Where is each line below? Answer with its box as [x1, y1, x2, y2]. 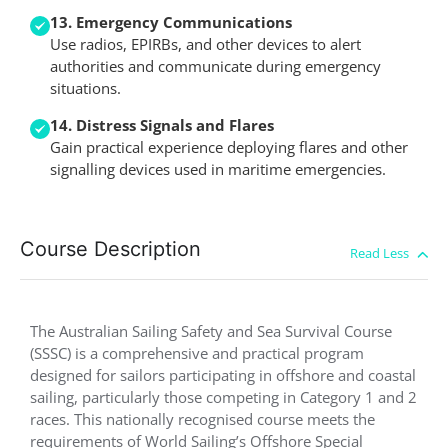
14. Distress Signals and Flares [50, 114, 274, 135]
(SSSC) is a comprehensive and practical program [30, 343, 364, 364]
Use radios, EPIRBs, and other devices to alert [50, 34, 361, 55]
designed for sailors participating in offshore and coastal [30, 365, 416, 386]
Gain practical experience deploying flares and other [50, 136, 408, 157]
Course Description [20, 237, 201, 262]
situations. [50, 78, 121, 99]
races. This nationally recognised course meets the [30, 409, 375, 430]
